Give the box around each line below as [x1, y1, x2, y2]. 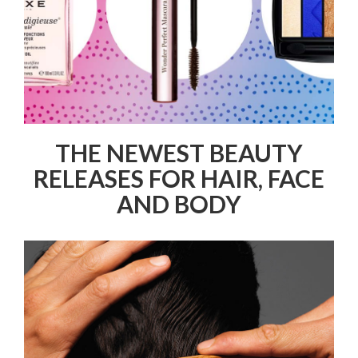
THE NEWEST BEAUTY [55, 138, 303, 168]
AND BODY [117, 189, 241, 219]
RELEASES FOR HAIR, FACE [34, 164, 324, 193]
